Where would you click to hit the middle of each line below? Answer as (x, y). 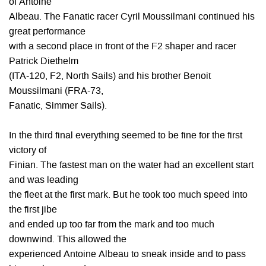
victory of (28, 151)
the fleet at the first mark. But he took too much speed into (128, 195)
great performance (47, 32)
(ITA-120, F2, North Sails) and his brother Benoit (110, 77)
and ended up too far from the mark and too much (112, 225)
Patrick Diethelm (44, 62)
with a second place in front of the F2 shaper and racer (123, 47)
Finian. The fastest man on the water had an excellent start (131, 166)
